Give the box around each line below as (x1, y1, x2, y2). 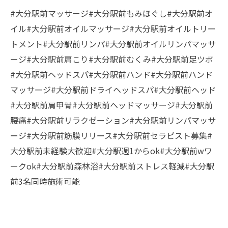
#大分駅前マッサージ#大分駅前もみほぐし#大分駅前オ (10, 7, 213, 19)
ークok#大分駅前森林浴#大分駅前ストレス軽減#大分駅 (10, 159, 214, 172)
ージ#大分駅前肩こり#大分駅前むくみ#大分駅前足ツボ (10, 52, 213, 65)
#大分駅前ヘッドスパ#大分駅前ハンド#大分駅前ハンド (10, 68, 213, 80)
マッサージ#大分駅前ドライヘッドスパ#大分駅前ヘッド (10, 83, 216, 96)
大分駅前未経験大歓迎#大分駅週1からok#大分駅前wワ (10, 144, 212, 157)
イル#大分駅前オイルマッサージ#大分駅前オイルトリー (10, 22, 216, 35)
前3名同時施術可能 (10, 175, 80, 187)
